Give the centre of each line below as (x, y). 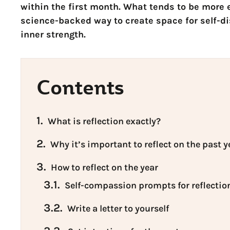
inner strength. (53, 35)
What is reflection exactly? (104, 121)
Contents (81, 87)
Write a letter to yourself (118, 209)
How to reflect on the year (105, 168)
